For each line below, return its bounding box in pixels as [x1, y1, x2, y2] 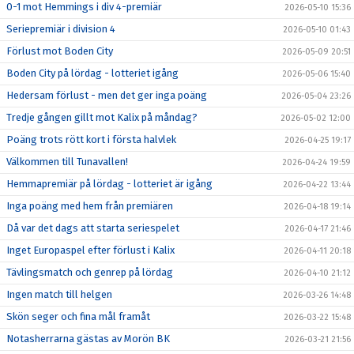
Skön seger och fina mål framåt [6, 311, 150, 322]
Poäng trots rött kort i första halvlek [6, 134, 176, 145]
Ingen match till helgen [6, 288, 112, 300]
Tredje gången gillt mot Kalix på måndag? [6, 111, 198, 123]
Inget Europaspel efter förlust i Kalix [6, 244, 175, 256]
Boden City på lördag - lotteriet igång [6, 67, 179, 79]
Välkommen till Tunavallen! [6, 156, 128, 168]
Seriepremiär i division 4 [6, 23, 115, 35]
